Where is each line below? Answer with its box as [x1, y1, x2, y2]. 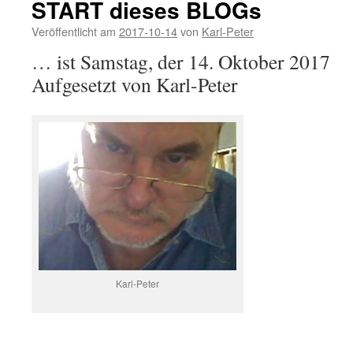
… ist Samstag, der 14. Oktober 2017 [32, 48, 330, 75]
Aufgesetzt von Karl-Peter [32, 71, 238, 98]
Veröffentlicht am [32, 23, 116, 39]
